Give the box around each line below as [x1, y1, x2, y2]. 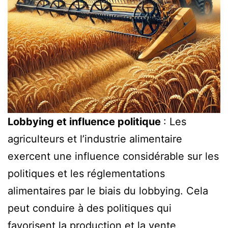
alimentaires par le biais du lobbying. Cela [8, 184, 208, 197]
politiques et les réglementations [8, 167, 165, 180]
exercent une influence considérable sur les [8, 150, 219, 162]
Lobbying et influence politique [8, 115, 163, 128]
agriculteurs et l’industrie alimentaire [8, 132, 182, 145]
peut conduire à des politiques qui [8, 202, 172, 214]
